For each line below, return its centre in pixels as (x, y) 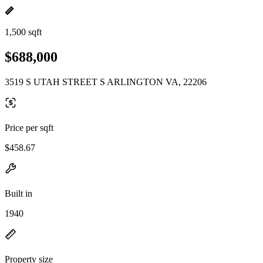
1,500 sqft (23, 32)
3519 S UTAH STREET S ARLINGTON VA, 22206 (106, 82)
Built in (18, 193)
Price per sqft (29, 127)
